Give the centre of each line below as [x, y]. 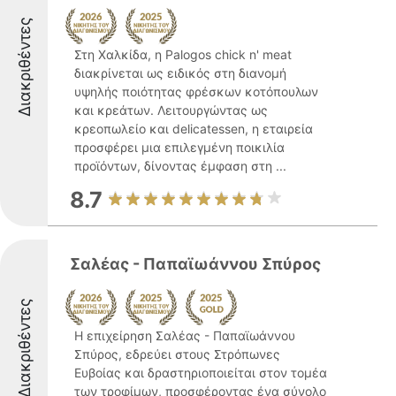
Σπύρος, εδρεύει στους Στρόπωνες [177, 354]
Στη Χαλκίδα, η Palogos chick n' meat [183, 54]
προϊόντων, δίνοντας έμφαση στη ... [180, 166]
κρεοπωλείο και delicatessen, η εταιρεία [194, 129]
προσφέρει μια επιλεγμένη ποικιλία [179, 147]
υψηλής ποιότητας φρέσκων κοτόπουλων [196, 91]
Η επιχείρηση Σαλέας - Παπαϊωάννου [185, 335]
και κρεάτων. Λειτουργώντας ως [171, 110]
